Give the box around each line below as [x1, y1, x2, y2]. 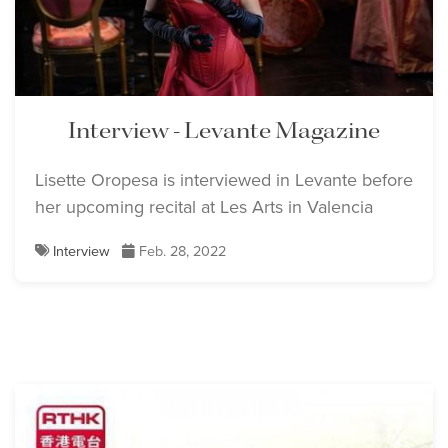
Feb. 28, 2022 [135, 240, 226, 263]
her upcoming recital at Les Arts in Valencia [35, 194, 373, 221]
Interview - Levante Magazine [68, 116, 380, 148]
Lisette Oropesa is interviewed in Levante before [35, 167, 413, 194]
